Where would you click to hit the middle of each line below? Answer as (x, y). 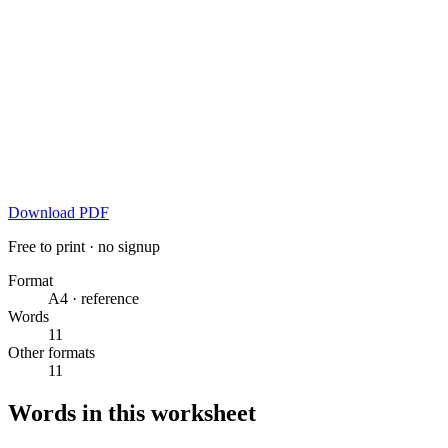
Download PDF (58, 212)
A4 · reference (93, 298)
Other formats (51, 352)
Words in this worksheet (132, 412)
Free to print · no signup (84, 246)
